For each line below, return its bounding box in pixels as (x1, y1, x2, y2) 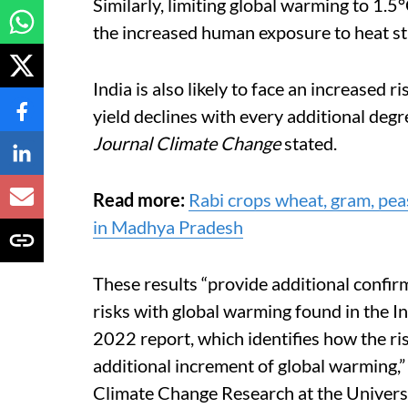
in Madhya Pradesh (93, 216, 243, 238)
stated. (280, 132, 337, 154)
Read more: (93, 189, 185, 210)
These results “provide (93, 272, 268, 294)
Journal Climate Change (93, 132, 280, 154)
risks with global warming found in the (93, 300, 389, 321)
